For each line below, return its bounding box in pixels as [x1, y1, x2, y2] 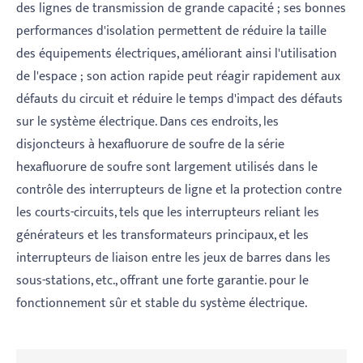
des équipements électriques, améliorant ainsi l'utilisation [16, 43, 337, 66]
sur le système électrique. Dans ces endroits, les [16, 111, 279, 134]
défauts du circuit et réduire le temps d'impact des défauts [16, 88, 343, 111]
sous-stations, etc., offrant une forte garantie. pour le [16, 270, 309, 293]
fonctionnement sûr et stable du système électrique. [16, 293, 307, 315]
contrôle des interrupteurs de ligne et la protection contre [16, 179, 342, 202]
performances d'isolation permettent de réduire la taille [16, 20, 327, 43]
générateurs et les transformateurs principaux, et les [16, 224, 309, 247]
